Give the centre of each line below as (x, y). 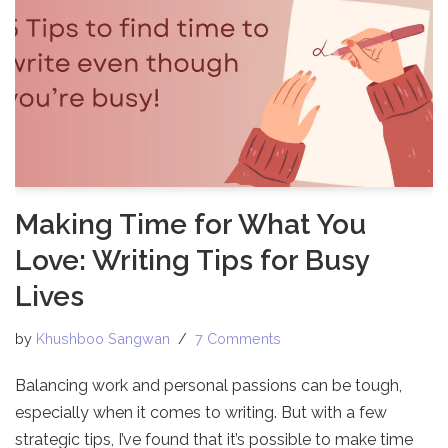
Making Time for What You (190, 225)
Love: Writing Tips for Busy (192, 261)
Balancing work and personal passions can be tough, (208, 386)
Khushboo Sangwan (103, 339)
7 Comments (238, 339)
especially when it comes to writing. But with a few (201, 413)
